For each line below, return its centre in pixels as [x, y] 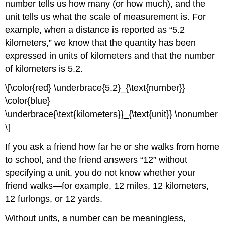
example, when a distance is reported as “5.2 [95, 29]
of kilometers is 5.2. [44, 69]
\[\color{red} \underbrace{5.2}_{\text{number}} [95, 88]
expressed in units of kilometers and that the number [110, 55]
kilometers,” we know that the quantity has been [101, 42]
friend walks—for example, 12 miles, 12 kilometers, [107, 186]
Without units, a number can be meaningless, [96, 219]
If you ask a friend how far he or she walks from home [113, 147]
